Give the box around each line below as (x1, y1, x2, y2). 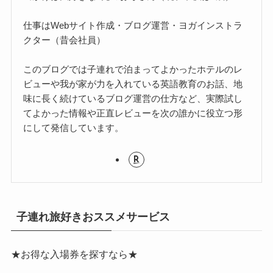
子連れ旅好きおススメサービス (16, 210, 170, 223)
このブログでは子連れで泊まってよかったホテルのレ (23, 63, 243, 74)
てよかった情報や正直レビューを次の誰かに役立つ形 (23, 107, 243, 118)
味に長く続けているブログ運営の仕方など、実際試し (23, 93, 243, 104)
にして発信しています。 (23, 122, 124, 133)
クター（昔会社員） (23, 34, 106, 45)
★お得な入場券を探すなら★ (10, 249, 138, 260)
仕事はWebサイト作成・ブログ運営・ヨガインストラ (23, 19, 243, 30)
